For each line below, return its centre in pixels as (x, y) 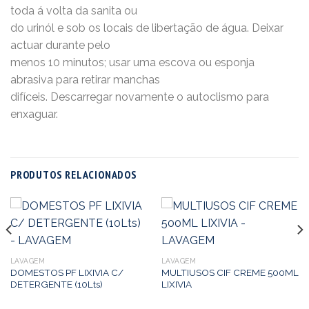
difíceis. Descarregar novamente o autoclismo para (140, 97)
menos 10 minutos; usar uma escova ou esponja (132, 62)
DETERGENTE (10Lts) (56, 284)
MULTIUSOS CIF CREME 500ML (230, 272)
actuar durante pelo (60, 45)
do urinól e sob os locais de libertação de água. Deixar (147, 28)
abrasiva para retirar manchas (85, 79)
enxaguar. (34, 114)
